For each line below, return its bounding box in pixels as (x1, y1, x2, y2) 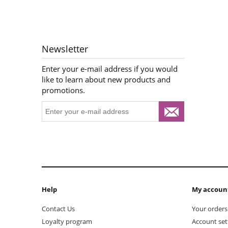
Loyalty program (42, 217, 92, 226)
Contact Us (42, 204, 75, 214)
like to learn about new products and (42, 74, 170, 85)
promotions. (42, 85, 85, 96)
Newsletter (42, 43, 88, 55)
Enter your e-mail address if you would (42, 64, 178, 74)
